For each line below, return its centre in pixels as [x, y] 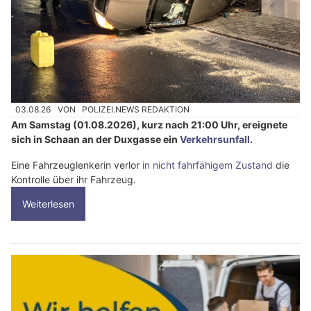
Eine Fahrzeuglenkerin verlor [77, 165]
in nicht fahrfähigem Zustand [208, 165]
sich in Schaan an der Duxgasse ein [95, 139]
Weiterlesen [48, 203]
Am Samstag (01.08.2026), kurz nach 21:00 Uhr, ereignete [149, 124]
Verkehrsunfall [215, 139]
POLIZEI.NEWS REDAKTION [136, 110]
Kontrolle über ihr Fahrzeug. [74, 179]
